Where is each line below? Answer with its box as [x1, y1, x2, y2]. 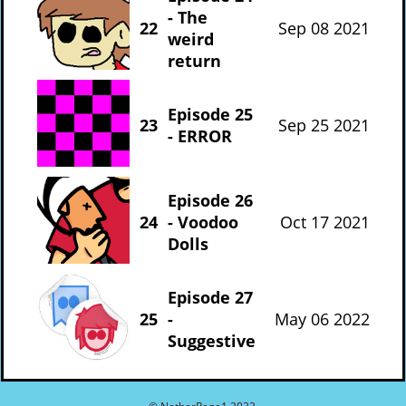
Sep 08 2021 [277, 16, 370, 39]
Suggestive [167, 329, 256, 352]
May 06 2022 [274, 307, 370, 330]
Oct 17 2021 [279, 210, 370, 233]
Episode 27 [167, 285, 253, 308]
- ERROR [167, 124, 232, 147]
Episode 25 [167, 102, 253, 125]
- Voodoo [167, 210, 238, 233]
